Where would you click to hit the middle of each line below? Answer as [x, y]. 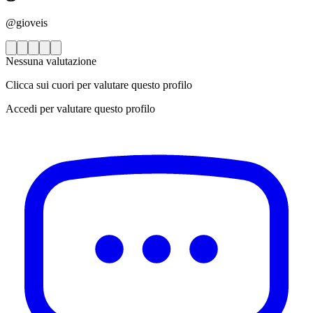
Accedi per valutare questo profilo [80, 109]
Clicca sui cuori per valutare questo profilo [99, 85]
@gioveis [27, 23]
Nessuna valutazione [51, 61]
